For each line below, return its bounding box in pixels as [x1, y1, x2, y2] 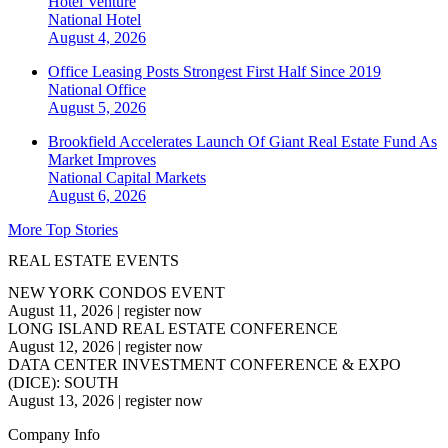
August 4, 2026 [48, 29, 146, 47]
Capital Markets [106, 169, 206, 187]
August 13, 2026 [8, 391, 114, 409]
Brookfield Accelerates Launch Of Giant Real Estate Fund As [48, 133, 437, 151]
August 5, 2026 [48, 99, 146, 117]
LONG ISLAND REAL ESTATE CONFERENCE [8, 319, 338, 337]
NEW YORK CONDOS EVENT [8, 283, 225, 301]
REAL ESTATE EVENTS [8, 252, 179, 270]
